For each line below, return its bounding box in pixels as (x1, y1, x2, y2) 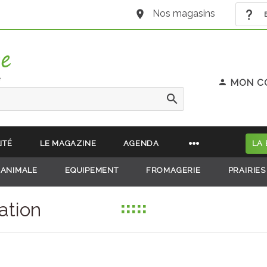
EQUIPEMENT (65, 166, 119, 175)
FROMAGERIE (145, 166, 201, 175)
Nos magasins (152, 8, 215, 20)
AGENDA (123, 138, 160, 148)
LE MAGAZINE (39, 138, 97, 148)
